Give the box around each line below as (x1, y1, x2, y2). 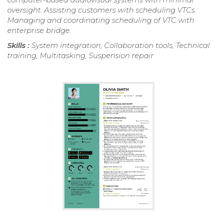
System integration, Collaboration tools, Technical (31, 40, 210, 50)
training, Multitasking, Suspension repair (7, 50, 154, 60)
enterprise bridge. (7, 25, 71, 35)
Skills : (7, 40, 31, 50)
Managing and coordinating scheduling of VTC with (7, 15, 194, 25)
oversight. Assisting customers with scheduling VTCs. (7, 5, 196, 15)
